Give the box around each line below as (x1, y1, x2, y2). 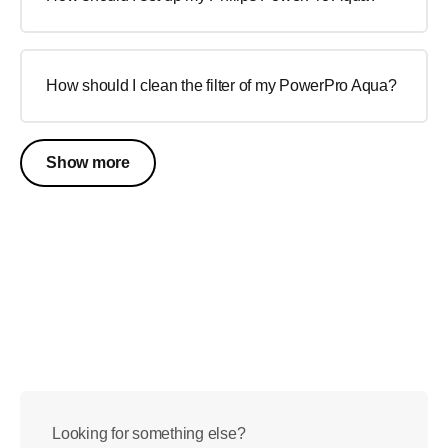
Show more (46, 153, 130, 171)
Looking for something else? (52, 424, 246, 442)
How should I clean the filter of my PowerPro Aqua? (46, 76, 397, 94)
